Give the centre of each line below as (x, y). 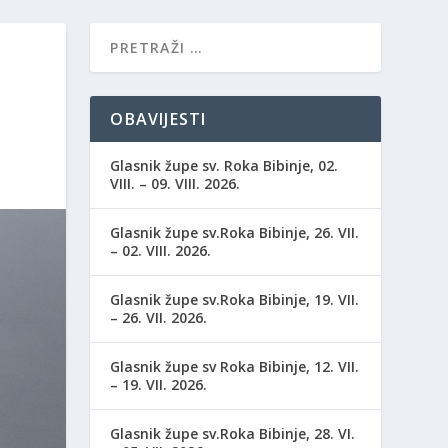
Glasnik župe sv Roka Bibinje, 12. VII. (235, 366)
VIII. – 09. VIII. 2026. (175, 183)
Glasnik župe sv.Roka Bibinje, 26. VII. (235, 232)
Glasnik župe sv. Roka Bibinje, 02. (224, 165)
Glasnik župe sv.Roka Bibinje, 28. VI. (233, 433)
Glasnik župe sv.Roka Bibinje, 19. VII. (235, 299)
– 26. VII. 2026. (159, 317)
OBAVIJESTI (158, 118)
